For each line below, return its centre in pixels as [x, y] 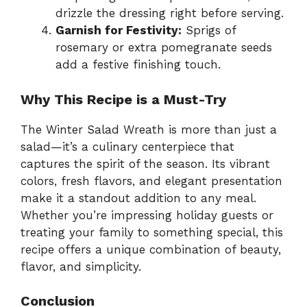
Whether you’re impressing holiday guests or [147, 215]
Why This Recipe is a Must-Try [123, 99]
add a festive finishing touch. [138, 65]
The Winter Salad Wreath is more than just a [149, 129]
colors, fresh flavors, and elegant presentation [151, 181]
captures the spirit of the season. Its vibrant [145, 163]
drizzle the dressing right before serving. [170, 13]
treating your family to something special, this [152, 232]
